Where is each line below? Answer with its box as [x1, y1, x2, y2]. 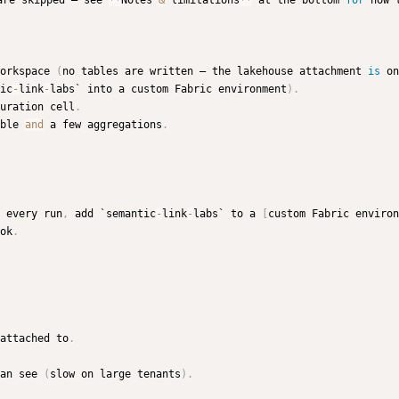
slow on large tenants [50, 368, 181, 381]
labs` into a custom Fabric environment [50, 83, 287, 96]
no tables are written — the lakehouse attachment [62, 65, 368, 78]
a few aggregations [44, 118, 162, 132]
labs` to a [193, 208, 262, 221]
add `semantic [69, 208, 156, 221]
